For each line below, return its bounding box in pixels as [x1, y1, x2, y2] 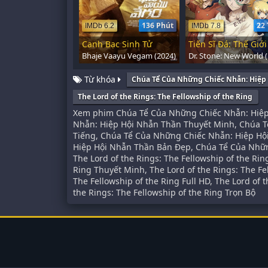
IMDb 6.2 [85, 22, 114, 31]
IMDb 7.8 [191, 22, 221, 31]
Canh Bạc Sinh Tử [82, 38, 152, 50]
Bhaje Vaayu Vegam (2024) [82, 50, 176, 62]
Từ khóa [82, 74, 118, 86]
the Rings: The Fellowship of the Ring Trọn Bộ [73, 187, 255, 199]
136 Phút [141, 20, 173, 31]
